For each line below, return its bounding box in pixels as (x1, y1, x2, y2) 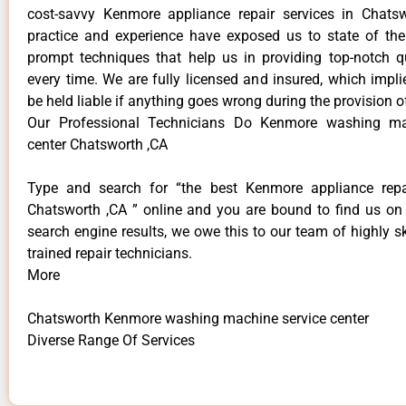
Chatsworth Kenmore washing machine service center (27, 310, 369, 328)
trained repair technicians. (27, 245, 192, 263)
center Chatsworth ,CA (27, 136, 168, 154)
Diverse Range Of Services (27, 332, 195, 350)
